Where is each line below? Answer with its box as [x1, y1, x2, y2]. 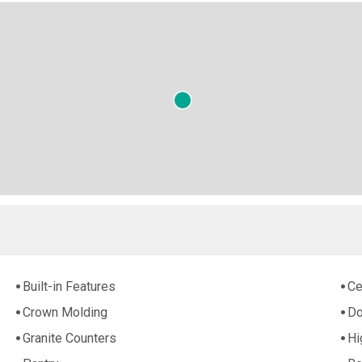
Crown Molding [23, 305, 108, 321]
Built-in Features [23, 279, 116, 295]
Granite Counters [23, 330, 117, 347]
